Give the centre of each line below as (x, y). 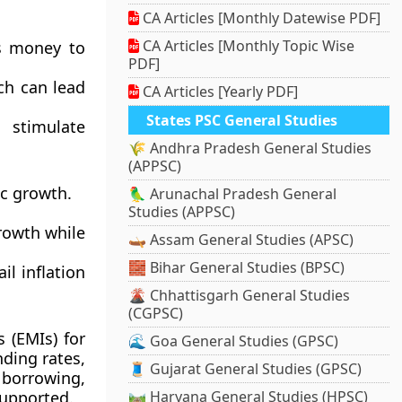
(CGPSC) (156, 314)
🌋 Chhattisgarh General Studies (240, 296)
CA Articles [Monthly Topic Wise (247, 46)
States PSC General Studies (242, 121)
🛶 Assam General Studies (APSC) (241, 240)
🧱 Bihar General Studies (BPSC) (237, 268)
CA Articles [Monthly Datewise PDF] (260, 18)
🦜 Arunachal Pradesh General (233, 194)
